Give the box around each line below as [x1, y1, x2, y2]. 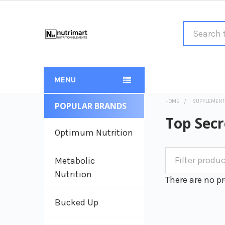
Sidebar [44, 114, 83, 127]
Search [183, 22, 211, 33]
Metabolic [55, 155, 95, 166]
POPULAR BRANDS [55, 100, 127, 111]
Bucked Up [55, 197, 98, 208]
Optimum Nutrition [55, 127, 133, 138]
